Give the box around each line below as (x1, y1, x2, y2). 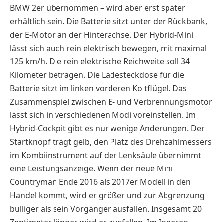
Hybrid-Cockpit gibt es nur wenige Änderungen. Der (10, 122, 205, 134)
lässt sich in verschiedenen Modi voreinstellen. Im (10, 109, 196, 120)
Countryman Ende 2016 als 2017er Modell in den (10, 176, 191, 187)
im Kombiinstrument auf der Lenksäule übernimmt (10, 149, 201, 161)
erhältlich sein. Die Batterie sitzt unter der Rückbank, (10, 15, 207, 27)
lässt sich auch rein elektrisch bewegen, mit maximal (10, 42, 207, 54)
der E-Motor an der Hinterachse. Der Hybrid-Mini (10, 29, 193, 40)
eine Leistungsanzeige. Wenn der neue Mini (10, 163, 173, 174)
